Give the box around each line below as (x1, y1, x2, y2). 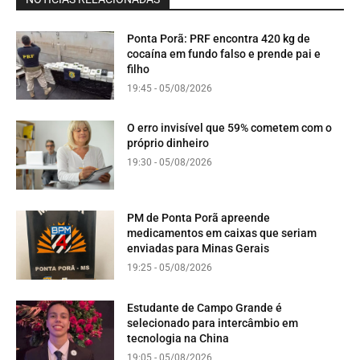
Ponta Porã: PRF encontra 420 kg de (127, 31, 311, 45)
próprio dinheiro (127, 137, 210, 150)
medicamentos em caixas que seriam (127, 227, 317, 240)
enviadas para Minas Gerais (127, 242, 270, 256)
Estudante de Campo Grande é (127, 301, 283, 314)
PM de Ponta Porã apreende (127, 211, 271, 225)
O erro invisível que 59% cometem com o (127, 121, 333, 135)
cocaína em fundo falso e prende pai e (127, 47, 321, 60)
